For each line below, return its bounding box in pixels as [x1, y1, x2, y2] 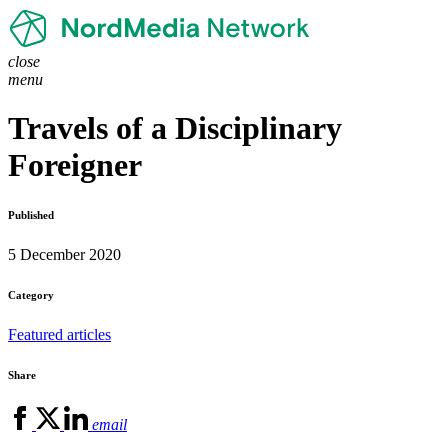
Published [8, 209, 54, 222]
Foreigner [8, 147, 142, 184]
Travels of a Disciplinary [8, 110, 342, 147]
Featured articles [8, 326, 111, 344]
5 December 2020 [8, 246, 121, 264]
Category [8, 289, 54, 302]
